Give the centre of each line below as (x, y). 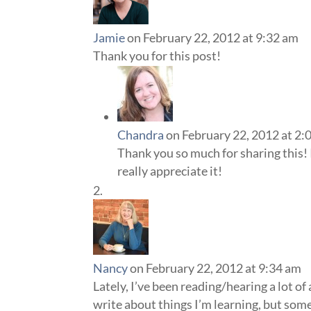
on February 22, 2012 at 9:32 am (213, 37)
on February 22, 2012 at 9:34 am (216, 268)
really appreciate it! (170, 171)
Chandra (141, 135)
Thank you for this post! (157, 56)
